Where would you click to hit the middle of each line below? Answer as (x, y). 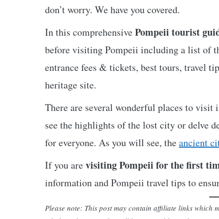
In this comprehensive (90, 32)
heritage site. (71, 85)
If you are (65, 165)
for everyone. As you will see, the (112, 142)
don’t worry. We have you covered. (112, 10)
